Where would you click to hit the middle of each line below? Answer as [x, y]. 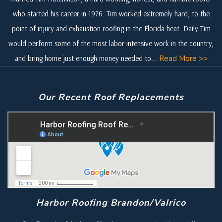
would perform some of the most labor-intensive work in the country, [111, 43]
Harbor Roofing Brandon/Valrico [111, 202]
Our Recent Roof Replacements [111, 97]
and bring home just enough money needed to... [87, 58]
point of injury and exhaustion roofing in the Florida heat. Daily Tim [111, 28]
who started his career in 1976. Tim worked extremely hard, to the [111, 13]
